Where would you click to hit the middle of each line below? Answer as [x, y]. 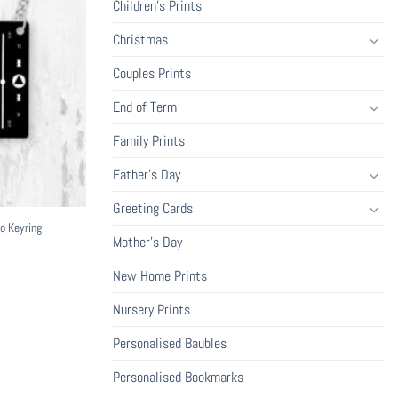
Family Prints [149, 141]
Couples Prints [152, 74]
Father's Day [147, 175]
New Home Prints [160, 276]
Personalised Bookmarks [178, 378]
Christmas [140, 40]
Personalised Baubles [170, 344]
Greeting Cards [153, 209]
